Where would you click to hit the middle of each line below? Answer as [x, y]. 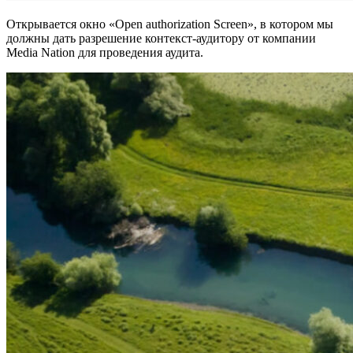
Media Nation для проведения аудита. [105, 53]
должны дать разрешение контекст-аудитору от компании [161, 39]
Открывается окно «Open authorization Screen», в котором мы [170, 24]
